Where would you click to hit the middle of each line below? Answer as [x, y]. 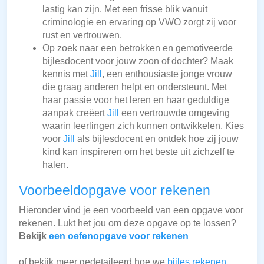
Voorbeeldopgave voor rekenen [115, 191]
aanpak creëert [75, 113]
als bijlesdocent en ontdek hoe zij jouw [157, 139]
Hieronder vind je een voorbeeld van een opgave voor [131, 210]
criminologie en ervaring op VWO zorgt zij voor [139, 22]
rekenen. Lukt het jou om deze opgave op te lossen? [128, 223]
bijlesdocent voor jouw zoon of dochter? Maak [138, 61]
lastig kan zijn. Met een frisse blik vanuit [125, 9]
